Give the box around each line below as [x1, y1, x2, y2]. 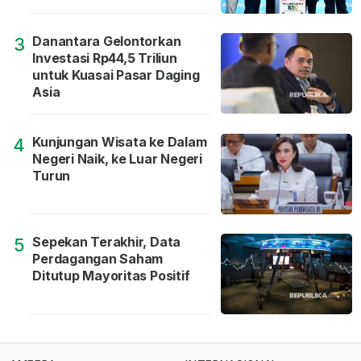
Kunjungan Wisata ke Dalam [32, 134, 207, 151]
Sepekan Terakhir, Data [32, 234, 181, 251]
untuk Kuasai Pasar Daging [32, 67, 200, 84]
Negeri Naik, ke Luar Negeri [32, 151, 202, 168]
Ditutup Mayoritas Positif [32, 268, 190, 284]
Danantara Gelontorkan [32, 33, 181, 50]
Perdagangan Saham [32, 251, 164, 268]
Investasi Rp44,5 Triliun [32, 50, 177, 67]
